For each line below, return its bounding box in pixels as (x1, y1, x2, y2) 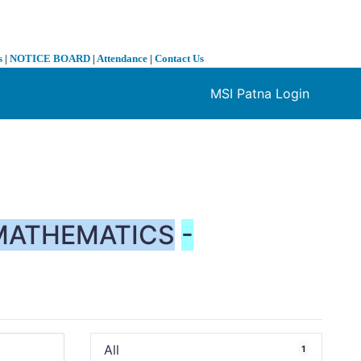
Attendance (97, 52, 147, 65)
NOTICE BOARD (10, 52, 90, 65)
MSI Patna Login (210, 85, 309, 102)
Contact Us (155, 52, 204, 65)
